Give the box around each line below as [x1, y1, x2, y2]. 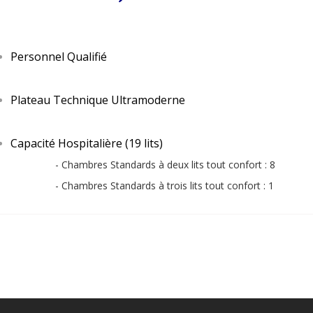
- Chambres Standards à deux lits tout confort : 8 [10, 157, 275, 171]
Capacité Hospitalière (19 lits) [10, 135, 163, 151]
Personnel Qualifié [10, 48, 107, 64]
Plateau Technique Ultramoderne [10, 92, 185, 108]
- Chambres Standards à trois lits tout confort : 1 [38, 178, 274, 192]
